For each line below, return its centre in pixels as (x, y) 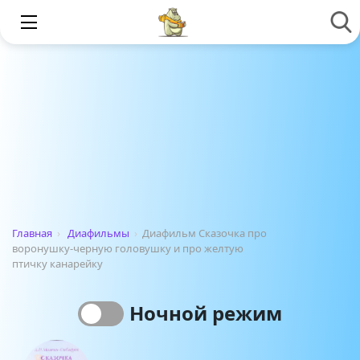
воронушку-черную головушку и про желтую (128, 248)
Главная (32, 233)
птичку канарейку (57, 264)
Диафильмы (98, 233)
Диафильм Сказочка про (205, 233)
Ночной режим (205, 313)
